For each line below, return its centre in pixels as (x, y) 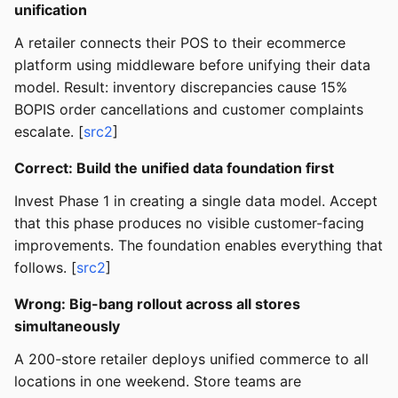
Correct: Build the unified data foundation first (174, 167)
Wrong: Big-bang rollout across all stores (157, 303)
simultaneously (67, 326)
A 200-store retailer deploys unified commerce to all (191, 358)
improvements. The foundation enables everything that (199, 245)
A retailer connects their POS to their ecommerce (180, 42)
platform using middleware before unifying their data (192, 64)
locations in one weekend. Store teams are (158, 381)
